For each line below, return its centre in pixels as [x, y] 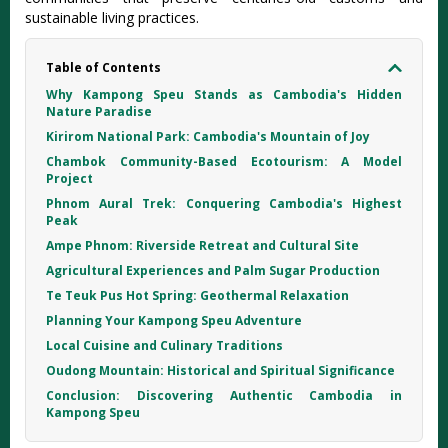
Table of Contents [103, 67]
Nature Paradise [99, 111]
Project [69, 178]
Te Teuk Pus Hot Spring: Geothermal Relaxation [197, 295]
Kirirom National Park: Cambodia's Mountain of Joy [208, 136]
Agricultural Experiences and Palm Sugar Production [213, 270]
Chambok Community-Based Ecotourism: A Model [224, 161]
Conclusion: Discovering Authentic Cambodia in [224, 395]
